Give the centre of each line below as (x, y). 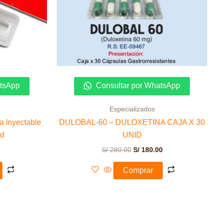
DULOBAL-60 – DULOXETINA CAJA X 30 (132, 123)
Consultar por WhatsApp (137, 85)
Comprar (138, 170)
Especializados (132, 109)
